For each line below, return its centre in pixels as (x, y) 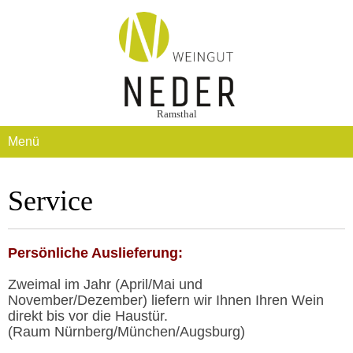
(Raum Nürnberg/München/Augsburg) (126, 332)
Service (50, 201)
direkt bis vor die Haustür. (88, 316)
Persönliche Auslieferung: (95, 253)
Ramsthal (176, 114)
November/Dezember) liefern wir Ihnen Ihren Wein (166, 300)
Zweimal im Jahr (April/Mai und (105, 284)
